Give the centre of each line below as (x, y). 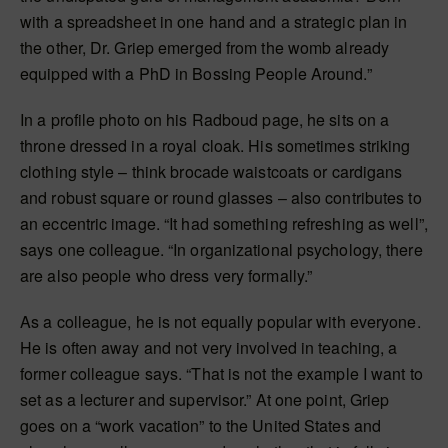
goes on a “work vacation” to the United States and (201, 426)
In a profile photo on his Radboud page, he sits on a (205, 120)
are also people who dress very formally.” (166, 276)
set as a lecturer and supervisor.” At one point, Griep (205, 400)
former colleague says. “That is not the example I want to (221, 374)
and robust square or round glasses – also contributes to (221, 198)
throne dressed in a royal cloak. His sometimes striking (215, 146)
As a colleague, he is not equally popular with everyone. (220, 322)
